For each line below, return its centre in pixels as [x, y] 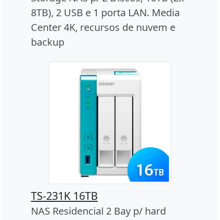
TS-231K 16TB [64, 196]
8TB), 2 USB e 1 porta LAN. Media [105, 13]
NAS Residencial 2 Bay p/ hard [98, 211]
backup [48, 42]
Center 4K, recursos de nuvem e [103, 27]
